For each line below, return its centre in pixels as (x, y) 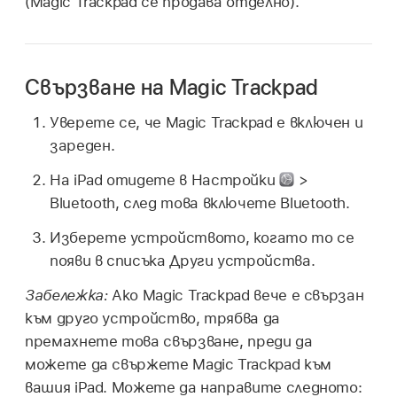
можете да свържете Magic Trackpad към (178, 364)
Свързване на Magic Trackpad (172, 87)
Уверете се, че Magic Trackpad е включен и (206, 123)
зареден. (82, 146)
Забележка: (69, 295)
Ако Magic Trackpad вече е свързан (238, 295)
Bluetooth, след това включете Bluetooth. (200, 203)
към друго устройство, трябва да (152, 318)
